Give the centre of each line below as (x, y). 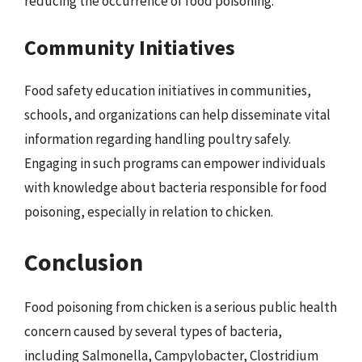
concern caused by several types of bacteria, (153, 331)
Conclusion (84, 261)
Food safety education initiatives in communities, (168, 90)
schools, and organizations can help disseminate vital (177, 115)
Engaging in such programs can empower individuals (175, 163)
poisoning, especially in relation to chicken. (149, 212)
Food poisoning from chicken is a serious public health (181, 307)
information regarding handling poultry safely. (158, 139)
